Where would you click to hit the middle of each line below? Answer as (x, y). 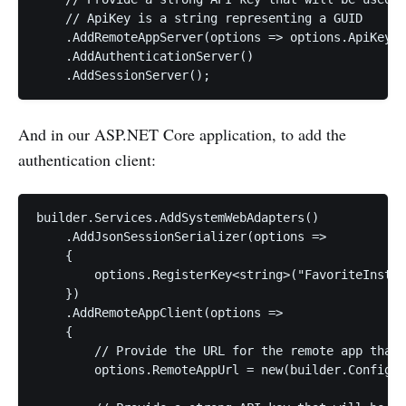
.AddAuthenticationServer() (145, 57)
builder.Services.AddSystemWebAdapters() (178, 218)
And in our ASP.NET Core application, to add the (182, 135)
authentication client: (87, 160)
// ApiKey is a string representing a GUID (199, 19)
